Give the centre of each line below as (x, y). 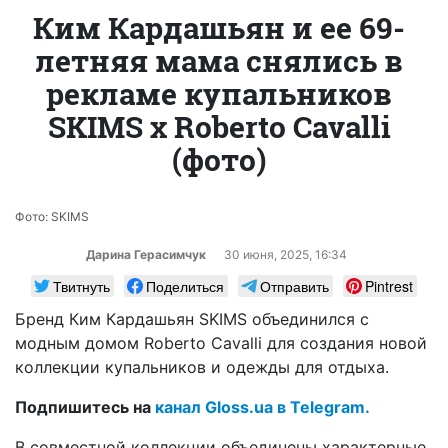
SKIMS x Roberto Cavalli (219, 126)
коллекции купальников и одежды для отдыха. (202, 366)
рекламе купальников (219, 93)
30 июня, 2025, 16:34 (285, 254)
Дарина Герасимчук (147, 254)
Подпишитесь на (85, 406)
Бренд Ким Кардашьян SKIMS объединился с (192, 318)
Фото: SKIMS (52, 216)
